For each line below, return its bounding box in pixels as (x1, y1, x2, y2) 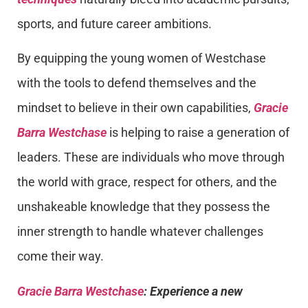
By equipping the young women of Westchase (17, 51, 266, 66)
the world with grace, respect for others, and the (17, 175, 277, 190)
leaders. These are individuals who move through (17, 150, 285, 165)
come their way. (17, 249, 104, 264)
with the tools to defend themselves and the (17, 76, 256, 91)
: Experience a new (144, 283, 243, 298)
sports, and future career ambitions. (17, 16, 212, 31)
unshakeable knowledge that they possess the (17, 199, 270, 214)
